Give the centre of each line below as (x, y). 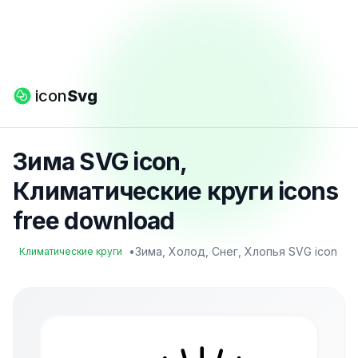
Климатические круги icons (176, 191)
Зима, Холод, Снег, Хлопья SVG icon (236, 251)
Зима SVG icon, (100, 161)
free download (94, 221)
